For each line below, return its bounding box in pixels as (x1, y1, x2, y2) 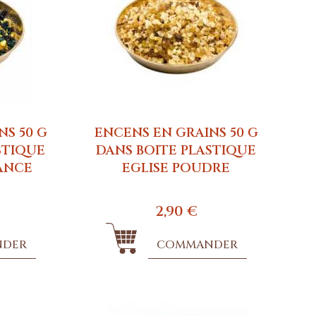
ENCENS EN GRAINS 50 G (94, 123, 258, 142)
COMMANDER (157, 236, 238, 253)
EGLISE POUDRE (122, 159, 231, 177)
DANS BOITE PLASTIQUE (96, 141, 257, 159)
